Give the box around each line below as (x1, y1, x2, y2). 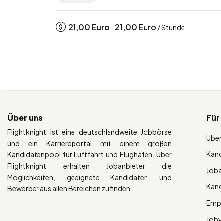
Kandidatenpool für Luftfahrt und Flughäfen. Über (7, 149, 172, 159)
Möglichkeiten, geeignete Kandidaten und (7, 172, 172, 182)
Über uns (7, 112, 43, 123)
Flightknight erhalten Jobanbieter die (7, 161, 172, 170)
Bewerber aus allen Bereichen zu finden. (7, 184, 132, 193)
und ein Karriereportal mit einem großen (7, 138, 172, 147)
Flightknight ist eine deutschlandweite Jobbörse (7, 127, 172, 136)
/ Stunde (156, 22, 185, 32)
